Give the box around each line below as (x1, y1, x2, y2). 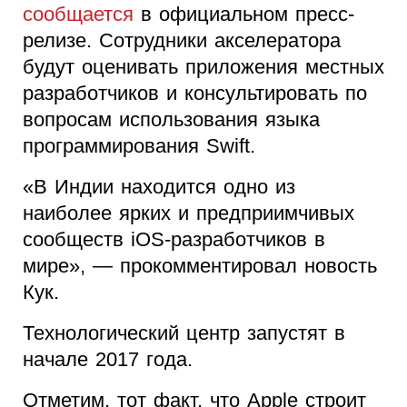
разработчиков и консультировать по (23, 82, 367, 105)
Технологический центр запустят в (23, 322, 345, 345)
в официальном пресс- (134, 3, 354, 26)
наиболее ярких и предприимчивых (23, 202, 354, 225)
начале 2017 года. (23, 348, 193, 372)
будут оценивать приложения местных (23, 55, 384, 79)
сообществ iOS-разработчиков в (23, 228, 325, 252)
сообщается (23, 3, 134, 26)
